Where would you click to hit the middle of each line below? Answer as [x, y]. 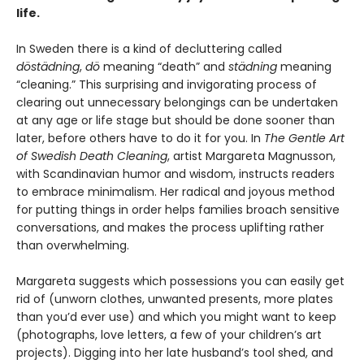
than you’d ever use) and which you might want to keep [176, 317]
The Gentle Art [304, 139]
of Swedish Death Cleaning [92, 156]
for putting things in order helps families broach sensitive [178, 210]
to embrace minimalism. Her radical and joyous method [175, 192]
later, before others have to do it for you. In [140, 139]
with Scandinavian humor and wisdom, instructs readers [175, 174]
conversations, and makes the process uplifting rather [170, 228]
